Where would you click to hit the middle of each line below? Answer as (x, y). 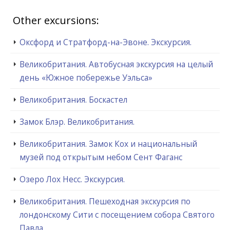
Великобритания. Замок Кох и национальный (108, 143)
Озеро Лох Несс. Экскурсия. (72, 179)
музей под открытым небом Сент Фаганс (101, 157)
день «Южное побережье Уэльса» (86, 77)
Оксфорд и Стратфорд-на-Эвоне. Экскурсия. (106, 42)
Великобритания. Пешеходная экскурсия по (105, 201)
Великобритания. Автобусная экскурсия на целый (116, 64)
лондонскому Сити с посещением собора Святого (117, 214)
